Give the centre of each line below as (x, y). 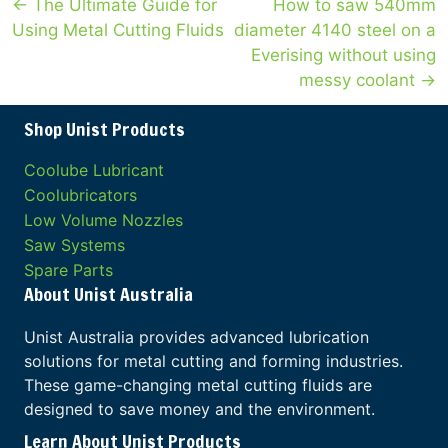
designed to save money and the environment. (199, 409)
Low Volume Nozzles (103, 220)
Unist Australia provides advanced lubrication (196, 337)
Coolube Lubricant (94, 170)
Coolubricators (80, 195)
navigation (64, 41)
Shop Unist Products (104, 129)
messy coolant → (367, 80)
